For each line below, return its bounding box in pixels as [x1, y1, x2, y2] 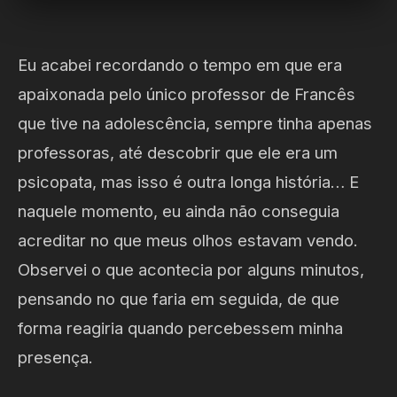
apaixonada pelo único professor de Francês [18, 84, 355, 104]
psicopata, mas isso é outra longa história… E [18, 172, 359, 191]
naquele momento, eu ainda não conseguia [18, 201, 339, 221]
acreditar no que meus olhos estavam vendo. [18, 230, 358, 250]
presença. [18, 347, 93, 367]
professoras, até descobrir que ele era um [18, 143, 338, 162]
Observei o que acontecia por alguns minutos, [18, 260, 364, 279]
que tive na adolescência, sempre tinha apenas [18, 113, 372, 133]
